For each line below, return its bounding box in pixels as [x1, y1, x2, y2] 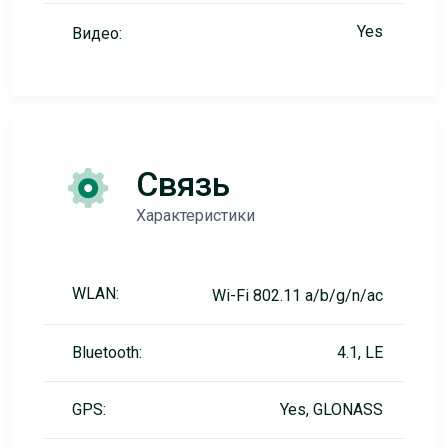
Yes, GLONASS [280, 400, 383, 419]
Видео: [72, 24, 122, 43]
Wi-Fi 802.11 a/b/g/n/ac [212, 286, 383, 305]
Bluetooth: [72, 343, 142, 362]
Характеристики [136, 206, 255, 225]
